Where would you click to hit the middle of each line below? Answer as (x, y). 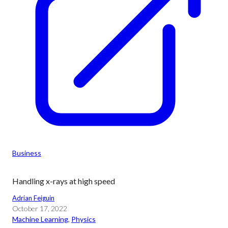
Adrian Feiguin (33, 198)
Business (27, 153)
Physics (83, 219)
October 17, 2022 (40, 208)
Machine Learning (40, 219)
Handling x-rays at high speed (64, 181)
